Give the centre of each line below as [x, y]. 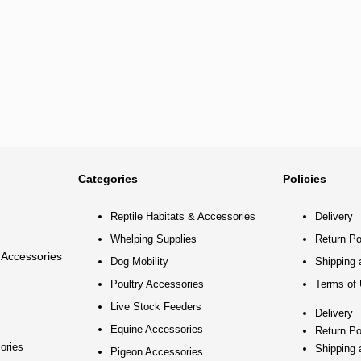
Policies [304, 179]
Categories [108, 179]
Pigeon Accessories [157, 352]
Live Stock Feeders [156, 307]
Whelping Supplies [154, 239]
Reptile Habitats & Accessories [183, 217]
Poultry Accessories [158, 284]
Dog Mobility [140, 262]
